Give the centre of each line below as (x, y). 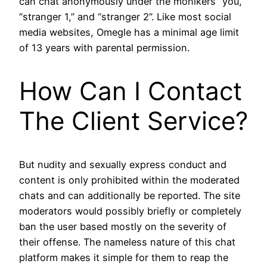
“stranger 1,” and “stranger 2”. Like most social (125, 17)
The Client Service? (133, 121)
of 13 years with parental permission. (104, 48)
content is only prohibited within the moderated (129, 180)
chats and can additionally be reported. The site (130, 195)
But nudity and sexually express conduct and (123, 164)
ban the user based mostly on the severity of (123, 226)
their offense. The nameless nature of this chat (127, 242)
